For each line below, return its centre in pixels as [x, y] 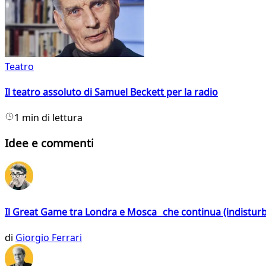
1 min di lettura [48, 118]
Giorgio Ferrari [49, 238]
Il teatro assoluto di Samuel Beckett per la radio [111, 92]
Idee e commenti [49, 143]
